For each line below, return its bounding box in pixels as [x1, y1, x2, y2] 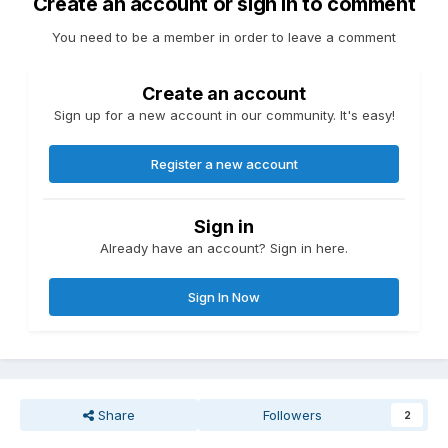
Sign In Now [188, 289, 260, 306]
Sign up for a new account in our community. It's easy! [53, 107, 395, 124]
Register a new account [150, 156, 298, 173]
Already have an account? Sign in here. [100, 240, 348, 257]
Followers [263, 407, 323, 424]
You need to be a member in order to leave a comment [52, 29, 396, 46]
